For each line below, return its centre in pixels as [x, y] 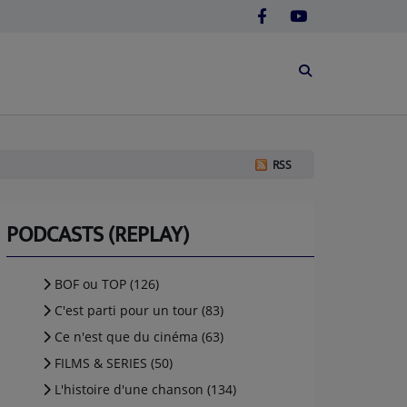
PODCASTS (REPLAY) [98, 235]
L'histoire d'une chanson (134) [144, 389]
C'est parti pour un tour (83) [137, 310]
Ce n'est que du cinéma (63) [137, 337]
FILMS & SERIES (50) [112, 363]
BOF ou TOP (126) [105, 284]
